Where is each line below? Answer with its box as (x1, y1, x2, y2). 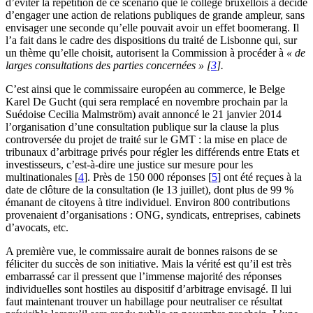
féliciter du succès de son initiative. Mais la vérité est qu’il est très (6, 258, 291, 270)
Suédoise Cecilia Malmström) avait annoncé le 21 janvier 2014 (6, 108, 282, 121)
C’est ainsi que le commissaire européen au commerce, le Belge (6, 83, 285, 96)
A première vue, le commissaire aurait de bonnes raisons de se (6, 245, 277, 258)
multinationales (6, 171, 72, 184)
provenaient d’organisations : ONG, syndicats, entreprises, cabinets (6, 209, 300, 221)
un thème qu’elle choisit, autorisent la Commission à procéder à (6, 47, 286, 59)
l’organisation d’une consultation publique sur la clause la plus (6, 121, 279, 133)
